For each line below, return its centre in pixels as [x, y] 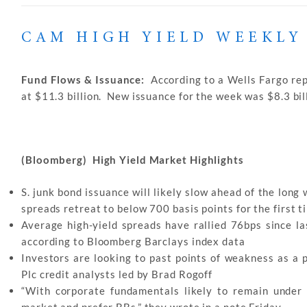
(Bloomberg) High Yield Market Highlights [133, 160]
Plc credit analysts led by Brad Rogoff [117, 274]
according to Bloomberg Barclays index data [133, 241]
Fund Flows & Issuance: [86, 79]
